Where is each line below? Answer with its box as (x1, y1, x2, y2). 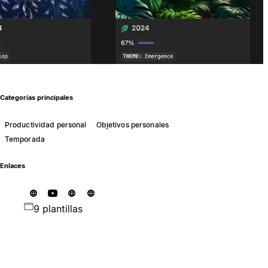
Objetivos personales (96, 120, 169, 129)
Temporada (4, 134, 45, 144)
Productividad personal (4, 120, 87, 129)
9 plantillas (33, 202, 83, 215)
